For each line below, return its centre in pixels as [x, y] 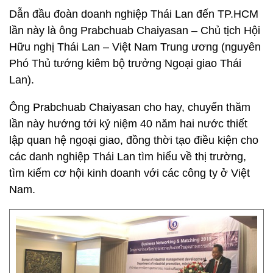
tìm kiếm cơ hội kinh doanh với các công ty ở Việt [129, 173]
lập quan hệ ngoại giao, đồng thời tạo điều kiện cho [134, 140]
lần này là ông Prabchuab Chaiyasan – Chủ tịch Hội [135, 30]
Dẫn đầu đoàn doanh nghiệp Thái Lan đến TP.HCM [134, 14]
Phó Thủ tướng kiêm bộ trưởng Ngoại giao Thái [125, 63]
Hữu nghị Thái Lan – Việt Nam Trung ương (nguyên [135, 47]
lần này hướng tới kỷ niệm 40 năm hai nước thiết [128, 124]
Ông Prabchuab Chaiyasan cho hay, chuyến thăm [130, 107]
